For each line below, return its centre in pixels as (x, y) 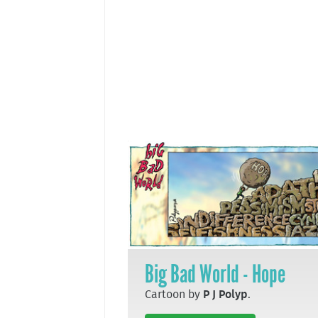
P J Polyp (225, 294)
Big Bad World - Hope (215, 274)
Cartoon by (174, 294)
